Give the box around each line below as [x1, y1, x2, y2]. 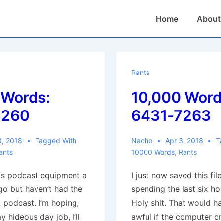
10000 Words [131, 148, 175, 156]
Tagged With [35, 136, 76, 145]
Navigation [146, 23, 186, 33]
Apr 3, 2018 [165, 136, 203, 145]
